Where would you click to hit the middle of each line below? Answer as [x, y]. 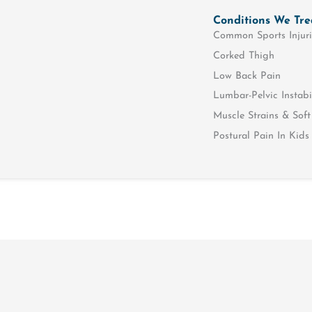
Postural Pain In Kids [262, 136]
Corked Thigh [244, 56]
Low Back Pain [247, 76]
